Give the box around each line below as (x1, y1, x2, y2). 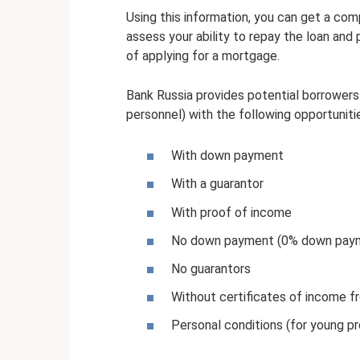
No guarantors (171, 261, 251, 277)
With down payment (171, 148, 284, 164)
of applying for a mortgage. (126, 48, 280, 64)
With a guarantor (171, 176, 264, 192)
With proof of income (171, 204, 292, 220)
